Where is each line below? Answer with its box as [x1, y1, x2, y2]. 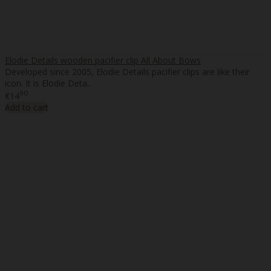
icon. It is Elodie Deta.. [5, 77, 91, 89]
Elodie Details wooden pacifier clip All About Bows [5, 54, 201, 66]
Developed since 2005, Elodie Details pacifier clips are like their [5, 65, 250, 77]
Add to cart [5, 102, 48, 114]
